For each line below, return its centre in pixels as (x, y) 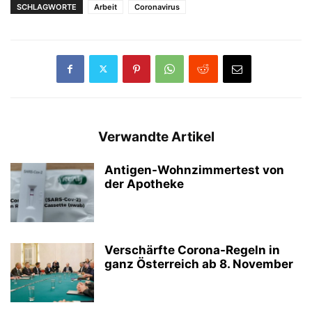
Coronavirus (157, 7)
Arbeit (106, 7)
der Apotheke (144, 184)
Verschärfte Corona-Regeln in (192, 250)
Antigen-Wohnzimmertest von (194, 170)
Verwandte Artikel (156, 136)
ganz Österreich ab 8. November (199, 264)
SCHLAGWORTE (47, 7)
